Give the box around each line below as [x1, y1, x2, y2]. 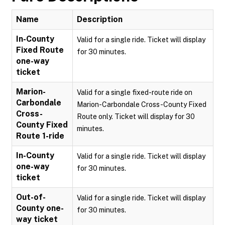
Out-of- [16, 192, 46, 202]
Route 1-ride [16, 131, 64, 141]
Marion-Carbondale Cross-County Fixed [77, 100, 206, 108]
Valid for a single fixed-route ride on [77, 88, 192, 96]
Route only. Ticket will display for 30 [77, 113, 195, 121]
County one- [16, 203, 64, 213]
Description [77, 15, 123, 24]
